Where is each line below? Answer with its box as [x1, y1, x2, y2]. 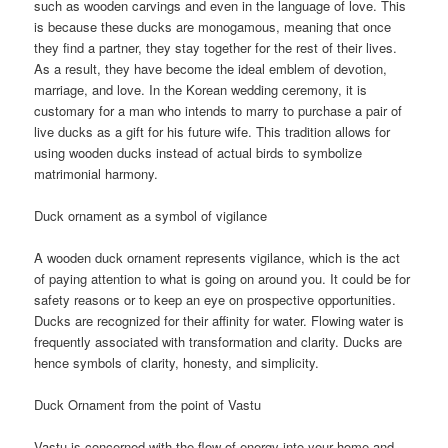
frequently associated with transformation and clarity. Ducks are [34, 332, 403, 352]
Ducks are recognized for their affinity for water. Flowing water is [34, 311, 405, 331]
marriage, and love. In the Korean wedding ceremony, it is [34, 79, 368, 99]
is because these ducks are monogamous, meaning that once [34, 16, 392, 36]
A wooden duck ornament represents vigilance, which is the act [34, 248, 401, 268]
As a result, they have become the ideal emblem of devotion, [34, 58, 388, 78]
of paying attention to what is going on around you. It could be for [34, 269, 411, 289]
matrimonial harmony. [34, 163, 159, 183]
